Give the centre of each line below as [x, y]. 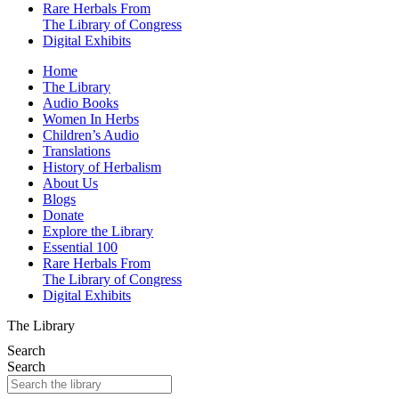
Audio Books [81, 102]
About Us [70, 183]
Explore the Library [98, 231]
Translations [77, 151]
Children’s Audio [91, 134]
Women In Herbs [91, 118]
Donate [63, 215]
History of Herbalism [102, 167]
